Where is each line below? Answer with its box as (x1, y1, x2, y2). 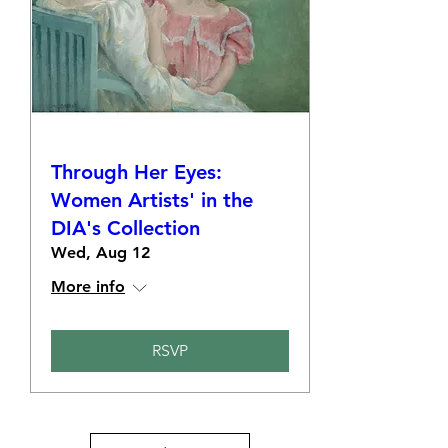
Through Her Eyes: (51, 160, 222, 184)
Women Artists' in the (51, 188, 253, 212)
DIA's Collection (51, 216, 200, 240)
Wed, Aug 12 (51, 243, 150, 262)
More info (51, 277, 125, 296)
